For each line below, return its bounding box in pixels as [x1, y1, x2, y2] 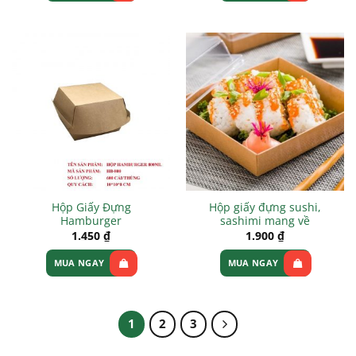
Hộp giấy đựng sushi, [209, 199, 321, 215]
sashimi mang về [220, 213, 310, 229]
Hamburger [60, 213, 122, 229]
